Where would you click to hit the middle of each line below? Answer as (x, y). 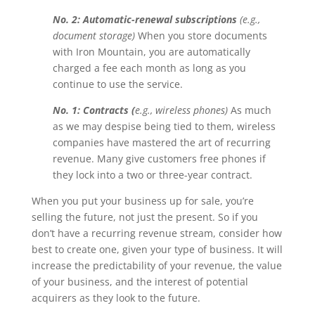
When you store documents (202, 36)
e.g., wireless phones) (182, 110)
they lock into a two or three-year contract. (152, 175)
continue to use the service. (117, 84)
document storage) (95, 36)
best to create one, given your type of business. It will (157, 249)
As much (251, 110)
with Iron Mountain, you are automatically (151, 52)
